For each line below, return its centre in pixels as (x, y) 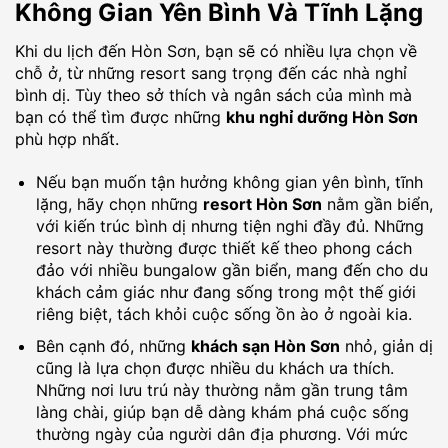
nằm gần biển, (377, 204)
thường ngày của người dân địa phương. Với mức (221, 433)
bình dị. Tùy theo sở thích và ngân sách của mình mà (213, 95)
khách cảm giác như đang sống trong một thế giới (225, 292)
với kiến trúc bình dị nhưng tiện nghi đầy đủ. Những (229, 226)
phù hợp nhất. (67, 139)
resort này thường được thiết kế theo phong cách (223, 248)
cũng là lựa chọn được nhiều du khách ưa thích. (214, 367)
